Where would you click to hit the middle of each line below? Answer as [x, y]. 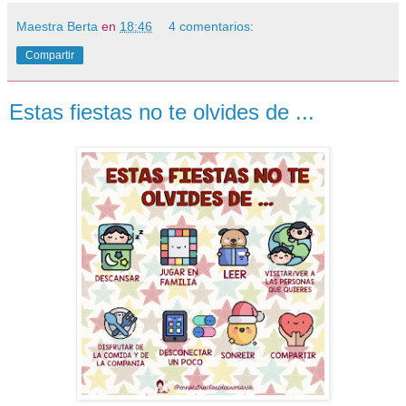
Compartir [50, 56]
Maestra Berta [57, 27]
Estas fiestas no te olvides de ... [162, 112]
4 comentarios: [212, 27]
